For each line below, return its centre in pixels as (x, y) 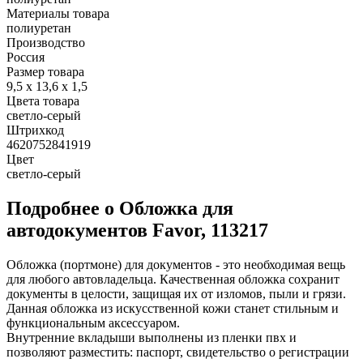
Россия (26, 57)
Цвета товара (43, 100)
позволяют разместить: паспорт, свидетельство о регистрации (178, 352)
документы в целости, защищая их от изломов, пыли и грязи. (176, 293)
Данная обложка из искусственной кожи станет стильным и (173, 308)
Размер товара (45, 71)
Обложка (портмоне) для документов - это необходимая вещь (176, 264)
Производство (46, 42)
